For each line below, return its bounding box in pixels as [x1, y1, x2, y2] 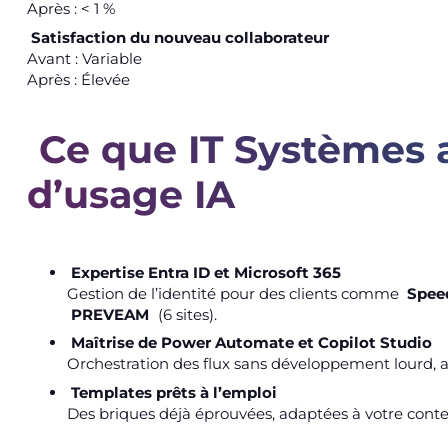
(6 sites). [154, 304, 218, 324]
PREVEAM [71, 304, 150, 324]
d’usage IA [26, 170, 235, 218]
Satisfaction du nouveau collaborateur [31, 27, 330, 47]
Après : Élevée [26, 69, 130, 89]
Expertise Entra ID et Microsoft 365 [71, 262, 342, 282]
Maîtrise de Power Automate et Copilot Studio [71, 333, 433, 353]
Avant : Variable [26, 48, 142, 68]
